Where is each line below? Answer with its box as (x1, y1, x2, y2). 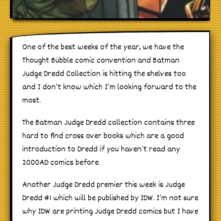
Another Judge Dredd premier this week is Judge (22, 179, 185, 192)
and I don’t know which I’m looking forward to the (22, 81, 196, 94)
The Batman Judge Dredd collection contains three (22, 117, 195, 130)
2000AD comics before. (22, 157, 100, 170)
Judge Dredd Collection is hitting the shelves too (22, 68, 186, 81)
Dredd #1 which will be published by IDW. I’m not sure (22, 192, 198, 205)
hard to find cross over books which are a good (22, 130, 184, 143)
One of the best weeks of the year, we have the (22, 41, 184, 54)
